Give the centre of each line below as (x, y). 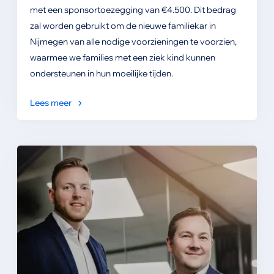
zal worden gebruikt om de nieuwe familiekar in (123, 25)
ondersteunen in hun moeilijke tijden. (101, 73)
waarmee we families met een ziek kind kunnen (122, 57)
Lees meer (50, 102)
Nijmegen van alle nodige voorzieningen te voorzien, (133, 41)
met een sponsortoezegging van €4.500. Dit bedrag (133, 9)
